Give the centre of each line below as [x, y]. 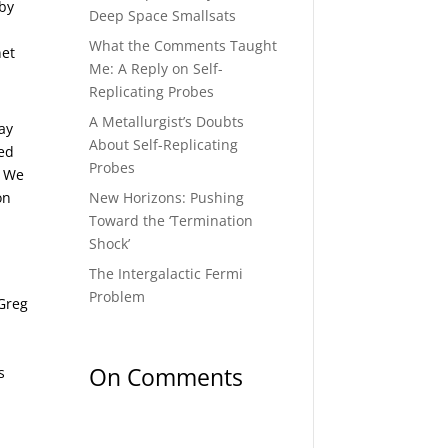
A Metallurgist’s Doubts [167, 122]
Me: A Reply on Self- [156, 69]
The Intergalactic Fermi [166, 274]
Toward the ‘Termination [171, 221]
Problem [117, 297]
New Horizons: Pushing [167, 198]
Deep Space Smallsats [163, 16]
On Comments [166, 377]
